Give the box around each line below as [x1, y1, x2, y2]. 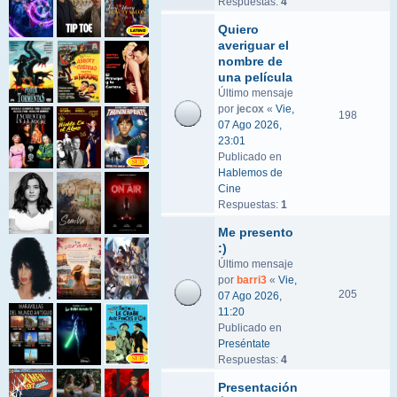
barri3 [237, 274, 267, 286]
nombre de [218, 54, 283, 68]
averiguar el [218, 38, 289, 52]
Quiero [218, 22, 259, 36]
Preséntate [218, 338, 270, 350]
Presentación [218, 380, 298, 394]
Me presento [218, 225, 293, 239]
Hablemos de [218, 167, 283, 179]
